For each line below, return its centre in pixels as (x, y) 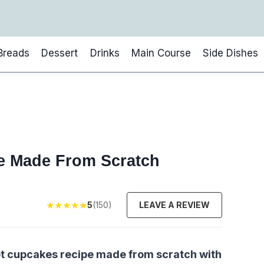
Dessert (60, 53)
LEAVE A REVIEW (175, 204)
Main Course (161, 53)
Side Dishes (231, 53)
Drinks (105, 53)
